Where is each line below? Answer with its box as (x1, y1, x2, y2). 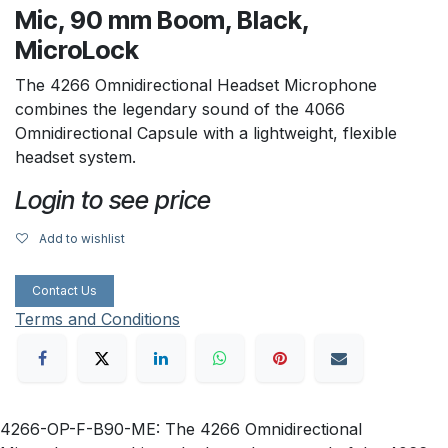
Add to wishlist (39, 230, 125, 246)
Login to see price (15, 184, 211, 215)
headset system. (15, 146, 136, 167)
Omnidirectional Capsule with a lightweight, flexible (15, 122, 397, 143)
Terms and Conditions (15, 308, 180, 329)
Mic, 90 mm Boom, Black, (15, 4, 309, 35)
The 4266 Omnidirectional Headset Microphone (15, 74, 377, 95)
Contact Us (32, 282, 97, 298)
